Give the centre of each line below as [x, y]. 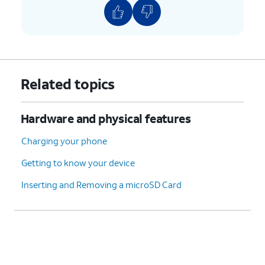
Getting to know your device [78, 162]
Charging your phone [64, 140]
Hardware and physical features [106, 118]
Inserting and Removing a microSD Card [101, 184]
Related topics [67, 84]
